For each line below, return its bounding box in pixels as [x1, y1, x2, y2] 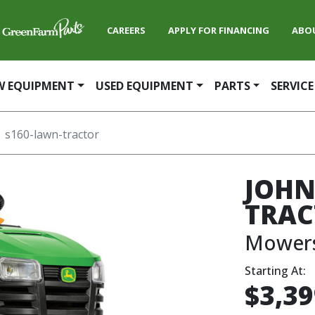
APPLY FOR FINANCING [168, 23, 269, 37]
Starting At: [245, 262, 306, 278]
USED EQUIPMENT [95, 77, 193, 94]
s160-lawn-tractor [5, 126, 99, 142]
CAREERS [107, 23, 146, 37]
